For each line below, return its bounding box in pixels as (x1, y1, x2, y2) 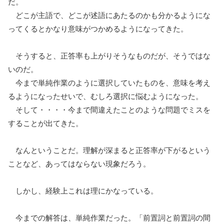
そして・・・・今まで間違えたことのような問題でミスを (8, 104, 210, 115)
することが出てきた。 (8, 117, 83, 128)
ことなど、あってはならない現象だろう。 (8, 158, 150, 169)
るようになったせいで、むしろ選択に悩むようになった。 (8, 90, 203, 101)
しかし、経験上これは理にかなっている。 (8, 185, 158, 196)
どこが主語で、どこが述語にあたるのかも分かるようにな (8, 9, 210, 20)
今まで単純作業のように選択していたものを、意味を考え (8, 77, 210, 88)
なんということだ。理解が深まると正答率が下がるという (8, 144, 210, 155)
